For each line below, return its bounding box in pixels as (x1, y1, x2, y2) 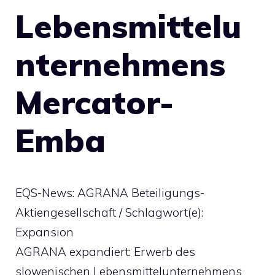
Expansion (15, 225, 74, 239)
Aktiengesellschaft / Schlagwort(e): (15, 205, 203, 220)
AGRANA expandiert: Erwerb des (15, 244, 195, 259)
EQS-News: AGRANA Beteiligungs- (15, 185, 204, 200)
